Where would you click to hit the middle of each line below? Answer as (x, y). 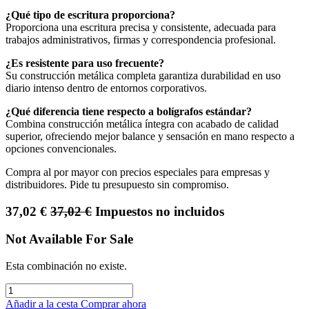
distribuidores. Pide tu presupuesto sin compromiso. (117, 185)
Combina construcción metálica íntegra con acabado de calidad (142, 124)
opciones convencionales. (61, 149)
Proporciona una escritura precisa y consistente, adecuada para (141, 27)
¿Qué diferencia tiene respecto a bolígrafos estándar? (129, 111)
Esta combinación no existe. (66, 266)
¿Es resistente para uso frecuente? (85, 63)
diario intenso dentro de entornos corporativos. (106, 88)
